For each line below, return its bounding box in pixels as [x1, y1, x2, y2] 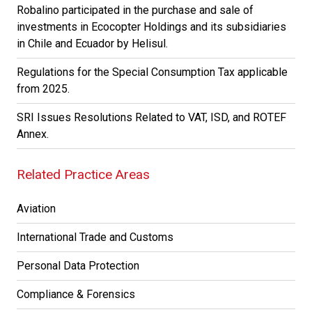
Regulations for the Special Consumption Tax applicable [17, 65, 288, 79]
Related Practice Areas [17, 166, 150, 182]
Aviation [17, 202, 56, 215]
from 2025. [17, 82, 70, 95]
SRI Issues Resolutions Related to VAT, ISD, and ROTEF [17, 111, 286, 124]
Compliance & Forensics [17, 288, 135, 301]
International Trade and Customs [17, 231, 173, 244]
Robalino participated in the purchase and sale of [17, 3, 253, 17]
